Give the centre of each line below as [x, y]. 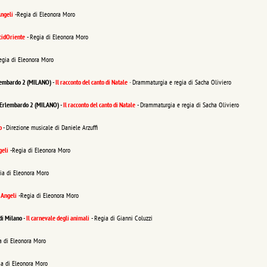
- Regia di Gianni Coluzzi [121, 218]
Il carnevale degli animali [58, 218]
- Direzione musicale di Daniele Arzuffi [50, 127]
